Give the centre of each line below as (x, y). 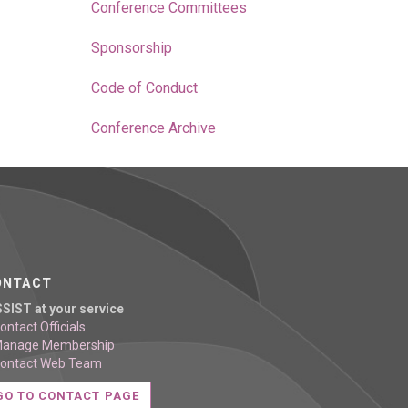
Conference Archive (153, 128)
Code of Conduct (144, 88)
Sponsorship (131, 48)
